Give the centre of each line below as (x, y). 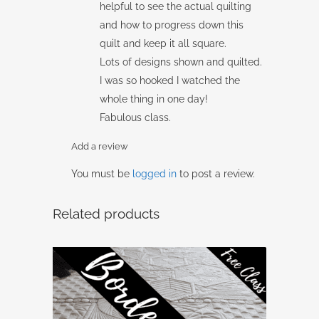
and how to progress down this (172, 25)
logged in (155, 173)
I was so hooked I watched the (170, 80)
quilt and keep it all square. (163, 43)
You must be (102, 173)
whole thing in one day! (154, 99)
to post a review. (216, 173)
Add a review (100, 146)
